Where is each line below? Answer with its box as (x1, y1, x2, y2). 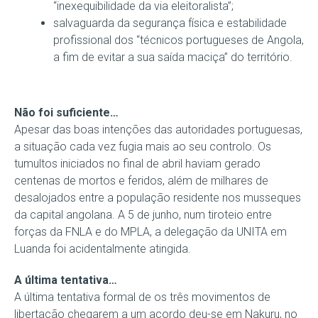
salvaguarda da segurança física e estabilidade (53, 16, 287, 30)
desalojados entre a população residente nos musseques (14, 190, 301, 204)
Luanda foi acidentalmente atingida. (14, 241, 191, 256)
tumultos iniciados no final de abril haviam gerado (14, 156, 261, 170)
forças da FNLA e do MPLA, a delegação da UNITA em (14, 224, 287, 238)
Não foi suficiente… (14, 105, 119, 119)
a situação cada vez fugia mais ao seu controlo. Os (14, 139, 271, 153)
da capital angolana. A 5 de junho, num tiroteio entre (14, 207, 272, 221)
